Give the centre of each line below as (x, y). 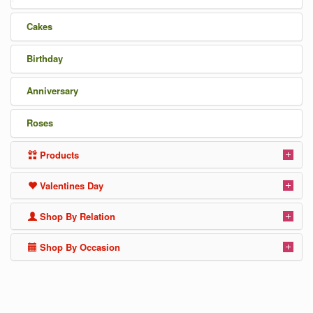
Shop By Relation (76, 216)
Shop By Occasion (79, 247)
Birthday (45, 58)
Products (58, 155)
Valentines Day (70, 185)
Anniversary (52, 90)
